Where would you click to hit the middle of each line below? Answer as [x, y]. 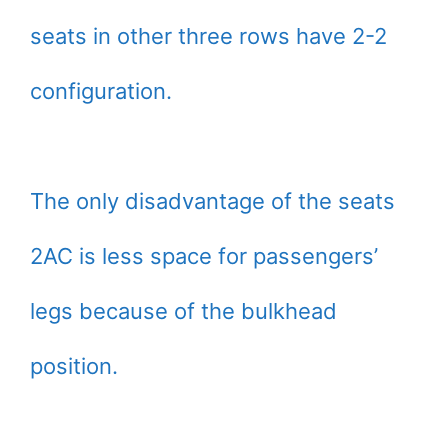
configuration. [101, 91]
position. [74, 366]
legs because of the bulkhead [183, 311]
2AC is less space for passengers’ [204, 256]
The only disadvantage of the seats [212, 201]
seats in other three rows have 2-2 [208, 36]
